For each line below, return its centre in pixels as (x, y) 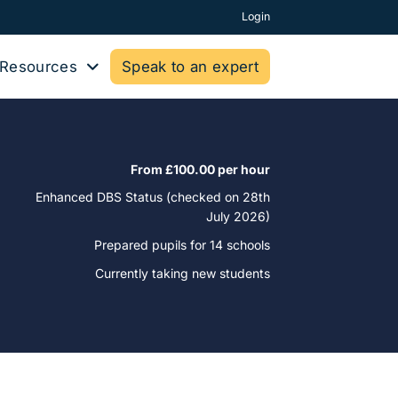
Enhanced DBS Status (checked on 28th (153, 197)
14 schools (240, 245)
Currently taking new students (183, 273)
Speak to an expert (190, 67)
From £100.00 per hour (200, 169)
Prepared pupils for (152, 245)
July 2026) (238, 217)
